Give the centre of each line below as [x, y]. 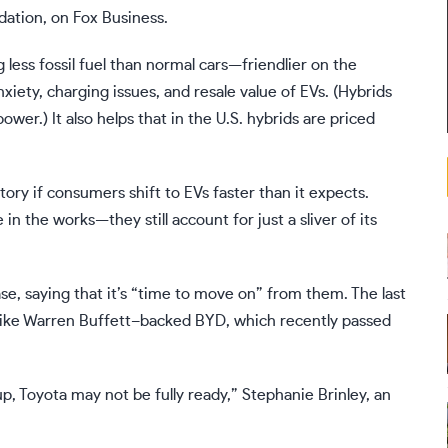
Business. [133, 18]
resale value [235, 92]
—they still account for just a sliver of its [236, 220]
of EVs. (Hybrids [334, 92]
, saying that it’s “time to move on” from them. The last [211, 294]
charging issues [101, 92]
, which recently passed [308, 321]
